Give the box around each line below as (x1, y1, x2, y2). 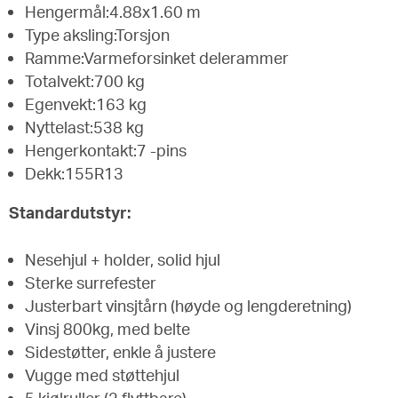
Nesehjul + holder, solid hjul (25, 249, 220, 269)
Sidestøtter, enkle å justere (25, 341, 216, 362)
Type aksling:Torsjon (25, 24, 170, 44)
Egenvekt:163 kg (25, 93, 147, 114)
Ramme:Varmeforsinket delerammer (25, 47, 289, 68)
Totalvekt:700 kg (25, 70, 145, 91)
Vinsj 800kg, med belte (25, 318, 190, 338)
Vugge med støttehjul (25, 364, 179, 385)
